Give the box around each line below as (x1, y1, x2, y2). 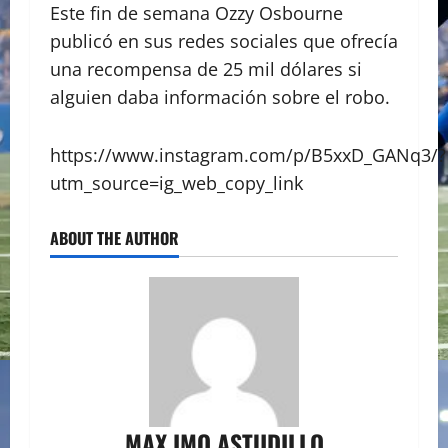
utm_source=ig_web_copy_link (50, 171, 303, 196)
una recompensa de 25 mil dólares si (50, 57, 362, 82)
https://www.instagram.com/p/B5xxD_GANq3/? (50, 143, 446, 168)
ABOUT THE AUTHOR (50, 226, 179, 251)
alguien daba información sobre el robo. (50, 85, 395, 110)
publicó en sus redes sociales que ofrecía (50, 29, 398, 54)
